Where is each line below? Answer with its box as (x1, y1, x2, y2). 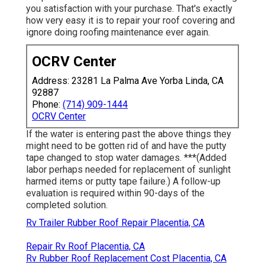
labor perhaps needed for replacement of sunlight (26, 163, 231, 175)
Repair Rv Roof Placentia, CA (26, 240, 145, 252)
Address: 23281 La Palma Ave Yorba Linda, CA (32, 75, 224, 86)
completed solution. (26, 199, 108, 211)
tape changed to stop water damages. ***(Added (26, 151, 227, 163)
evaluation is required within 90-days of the (26, 187, 205, 199)
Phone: (32, 98, 63, 110)
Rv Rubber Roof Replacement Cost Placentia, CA (26, 252, 227, 264)
